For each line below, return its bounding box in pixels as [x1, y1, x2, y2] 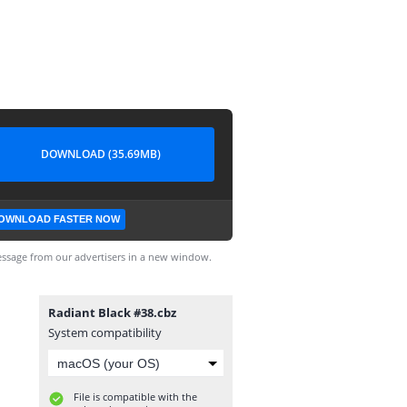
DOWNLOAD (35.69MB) [41, 146, 161, 162]
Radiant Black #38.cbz [48, 304, 176, 321]
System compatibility [48, 324, 162, 341]
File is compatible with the [74, 390, 197, 403]
